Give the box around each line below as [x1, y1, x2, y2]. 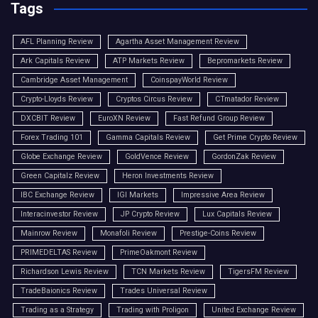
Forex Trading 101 [21, 133, 83, 142]
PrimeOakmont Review [120, 248, 197, 257]
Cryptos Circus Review [116, 94, 192, 104]
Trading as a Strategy [21, 305, 94, 314]
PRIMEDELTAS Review [21, 248, 97, 257]
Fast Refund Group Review [173, 114, 265, 123]
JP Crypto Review [121, 209, 180, 219]
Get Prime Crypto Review [213, 133, 297, 142]
